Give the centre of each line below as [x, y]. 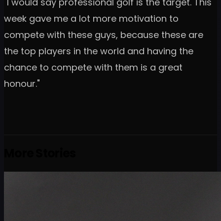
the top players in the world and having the [99, 51]
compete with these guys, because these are [104, 35]
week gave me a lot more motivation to [91, 18]
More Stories [40, 153]
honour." [22, 83]
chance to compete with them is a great [93, 67]
